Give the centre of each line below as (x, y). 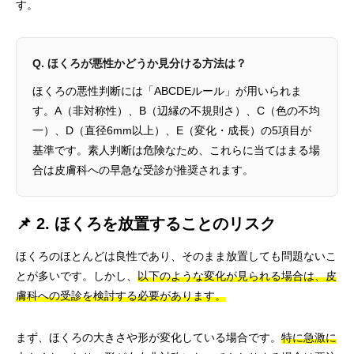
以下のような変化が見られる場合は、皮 (237, 276)
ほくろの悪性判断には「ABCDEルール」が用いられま (167, 91)
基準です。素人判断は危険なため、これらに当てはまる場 (176, 150)
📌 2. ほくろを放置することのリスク (146, 224)
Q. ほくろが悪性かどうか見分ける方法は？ (139, 63)
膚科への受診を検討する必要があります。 (121, 296)
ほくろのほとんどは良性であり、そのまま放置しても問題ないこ (176, 256)
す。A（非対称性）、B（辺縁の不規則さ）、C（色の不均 (176, 111)
